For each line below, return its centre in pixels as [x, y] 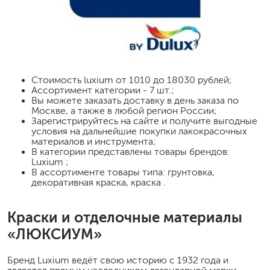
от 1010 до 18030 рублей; [174, 80]
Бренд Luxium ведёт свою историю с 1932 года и [118, 260]
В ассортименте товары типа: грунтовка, [123, 172]
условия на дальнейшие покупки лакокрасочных [139, 131]
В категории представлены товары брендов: [130, 151]
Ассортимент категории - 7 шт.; [103, 90]
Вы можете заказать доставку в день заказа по [135, 100]
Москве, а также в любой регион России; [124, 110]
